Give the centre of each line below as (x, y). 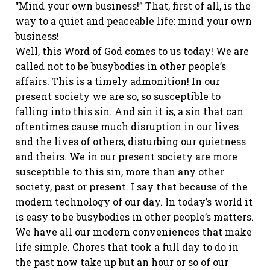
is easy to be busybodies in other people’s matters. (134, 217)
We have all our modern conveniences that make (133, 232)
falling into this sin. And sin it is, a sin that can (129, 111)
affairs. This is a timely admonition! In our (118, 81)
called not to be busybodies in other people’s (121, 66)
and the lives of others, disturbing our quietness (130, 141)
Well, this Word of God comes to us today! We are (132, 51)
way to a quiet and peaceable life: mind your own (133, 21)
